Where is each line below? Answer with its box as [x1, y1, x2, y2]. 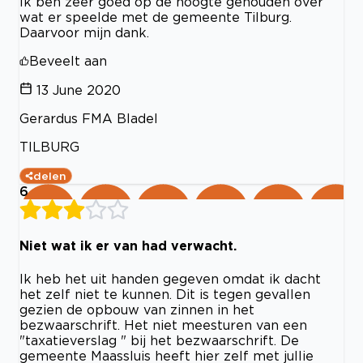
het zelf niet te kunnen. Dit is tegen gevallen [19, 286, 310, 301]
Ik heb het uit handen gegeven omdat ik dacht [19, 271, 321, 286]
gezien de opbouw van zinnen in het [19, 301, 254, 317]
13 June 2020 [36, 83, 121, 98]
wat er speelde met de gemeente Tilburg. [19, 10, 292, 25]
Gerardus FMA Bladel [19, 111, 158, 126]
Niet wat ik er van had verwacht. [19, 238, 237, 254]
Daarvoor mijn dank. [19, 25, 149, 41]
